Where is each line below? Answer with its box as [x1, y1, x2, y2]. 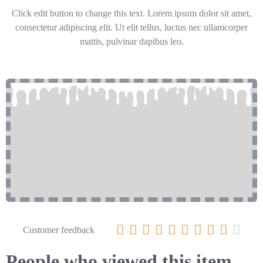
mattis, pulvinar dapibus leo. [79, 36, 184, 47]
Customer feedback [22, 224, 95, 235]
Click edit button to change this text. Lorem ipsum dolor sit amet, [12, 8, 251, 19]
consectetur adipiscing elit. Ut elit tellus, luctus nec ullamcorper [15, 22, 248, 33]
